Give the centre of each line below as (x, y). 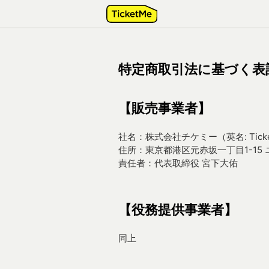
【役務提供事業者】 (178, 210)
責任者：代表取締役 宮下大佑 (178, 163)
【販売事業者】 (165, 108)
